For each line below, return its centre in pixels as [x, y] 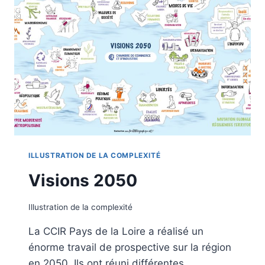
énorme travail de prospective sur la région [130, 247]
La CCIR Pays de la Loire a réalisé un [116, 231]
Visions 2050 [83, 181]
